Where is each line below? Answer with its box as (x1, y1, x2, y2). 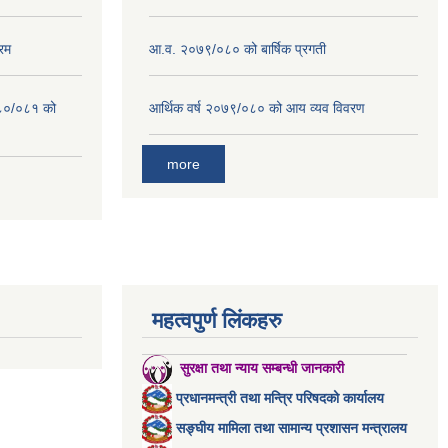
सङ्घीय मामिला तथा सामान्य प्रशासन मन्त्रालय (176, 419, 407, 436)
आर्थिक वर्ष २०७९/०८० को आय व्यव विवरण (149, 99, 365, 116)
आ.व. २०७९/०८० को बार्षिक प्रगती (149, 40, 326, 57)
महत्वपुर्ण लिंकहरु (152, 308, 282, 334)
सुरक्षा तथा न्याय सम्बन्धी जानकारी (180, 360, 348, 377)
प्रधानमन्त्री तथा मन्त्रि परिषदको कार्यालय (176, 389, 384, 406)
